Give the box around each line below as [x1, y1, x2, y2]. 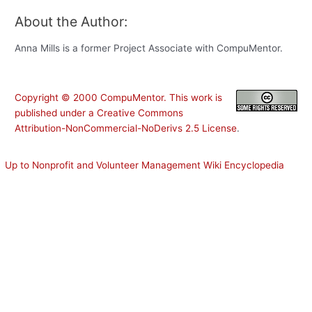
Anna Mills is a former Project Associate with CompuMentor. [15, 42, 283, 54]
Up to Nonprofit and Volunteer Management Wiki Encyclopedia [5, 159, 285, 171]
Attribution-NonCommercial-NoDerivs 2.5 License [15, 122, 237, 134]
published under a [15, 107, 97, 118]
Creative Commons [97, 107, 184, 118]
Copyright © [15, 91, 74, 103]
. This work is [164, 91, 223, 103]
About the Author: [15, 13, 128, 31]
